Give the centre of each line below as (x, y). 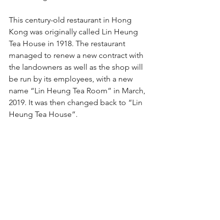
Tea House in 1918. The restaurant (68, 43)
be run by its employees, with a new (72, 79)
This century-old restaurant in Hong (71, 20)
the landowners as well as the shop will (77, 67)
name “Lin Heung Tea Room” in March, (78, 91)
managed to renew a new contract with (77, 55)
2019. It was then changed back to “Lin (77, 102)
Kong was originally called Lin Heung (74, 32)
